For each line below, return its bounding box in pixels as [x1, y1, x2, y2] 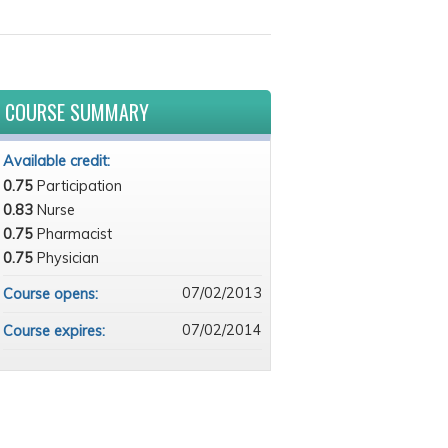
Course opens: [2, 285, 102, 303]
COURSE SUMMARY [4, 97, 149, 127]
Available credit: [2, 152, 114, 170]
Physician [36, 249, 99, 267]
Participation [36, 177, 122, 195]
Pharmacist [36, 225, 112, 243]
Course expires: [2, 322, 109, 340]
